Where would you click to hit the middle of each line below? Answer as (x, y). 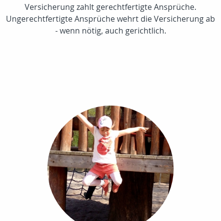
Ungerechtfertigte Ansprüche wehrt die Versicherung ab (110, 18)
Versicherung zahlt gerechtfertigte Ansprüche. (110, 7)
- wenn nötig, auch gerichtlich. (110, 30)
